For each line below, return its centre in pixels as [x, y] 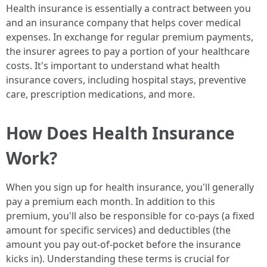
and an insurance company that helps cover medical [123, 23]
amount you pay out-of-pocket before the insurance [123, 244]
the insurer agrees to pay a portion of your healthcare [128, 51]
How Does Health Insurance [120, 133]
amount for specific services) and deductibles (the [118, 230]
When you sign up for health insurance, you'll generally [130, 187]
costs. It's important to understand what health [113, 66]
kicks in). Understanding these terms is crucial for [118, 259]
